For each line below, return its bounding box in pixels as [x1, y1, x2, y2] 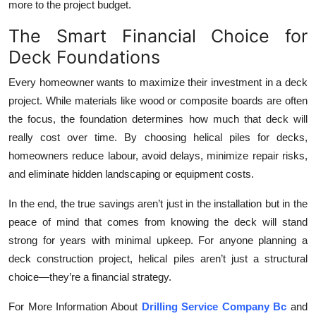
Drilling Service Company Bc [141, 300, 287, 312]
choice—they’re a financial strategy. [8, 270, 171, 283]
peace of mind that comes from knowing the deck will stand [8, 215, 308, 228]
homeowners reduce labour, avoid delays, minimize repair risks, [8, 149, 308, 162]
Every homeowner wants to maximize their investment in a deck [8, 75, 308, 88]
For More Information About [8, 300, 142, 312]
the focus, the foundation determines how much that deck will [8, 112, 308, 125]
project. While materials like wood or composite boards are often [8, 94, 308, 107]
